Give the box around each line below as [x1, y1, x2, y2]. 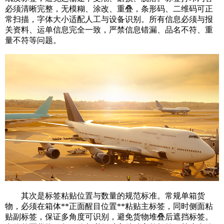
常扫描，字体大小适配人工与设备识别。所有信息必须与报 [5, 15, 213, 23]
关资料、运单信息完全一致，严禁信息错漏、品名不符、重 [5, 25, 213, 34]
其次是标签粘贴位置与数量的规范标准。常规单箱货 [5, 191, 205, 200]
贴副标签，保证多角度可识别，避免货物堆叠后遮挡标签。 [5, 212, 213, 221]
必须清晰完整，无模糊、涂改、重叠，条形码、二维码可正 [5, 4, 213, 13]
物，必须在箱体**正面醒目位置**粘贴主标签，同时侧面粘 [5, 202, 213, 211]
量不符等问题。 [5, 36, 61, 44]
